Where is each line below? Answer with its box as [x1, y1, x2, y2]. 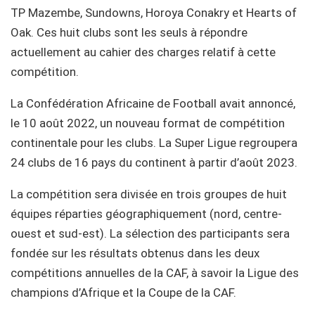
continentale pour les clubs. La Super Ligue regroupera [11, 135, 297, 150]
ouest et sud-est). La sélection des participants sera [11, 226, 290, 240]
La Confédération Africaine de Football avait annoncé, [11, 96, 295, 110]
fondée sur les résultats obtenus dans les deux [11, 245, 259, 260]
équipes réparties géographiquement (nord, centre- [11, 206, 282, 221]
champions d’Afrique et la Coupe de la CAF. [11, 285, 236, 300]
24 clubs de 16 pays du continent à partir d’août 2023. [11, 155, 297, 169]
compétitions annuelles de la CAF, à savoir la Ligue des [11, 265, 299, 280]
